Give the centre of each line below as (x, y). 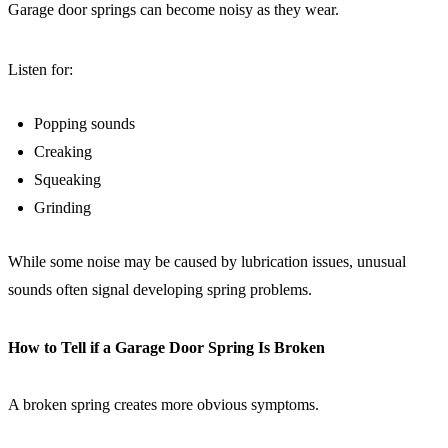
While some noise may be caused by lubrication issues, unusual (207, 262)
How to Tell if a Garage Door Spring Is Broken (166, 347)
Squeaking (67, 180)
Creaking (63, 152)
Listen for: (40, 70)
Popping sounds (84, 124)
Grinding (62, 208)
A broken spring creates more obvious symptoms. (163, 404)
